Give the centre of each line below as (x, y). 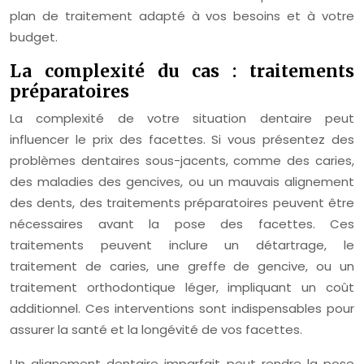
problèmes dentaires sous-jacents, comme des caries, (182, 160)
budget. (34, 37)
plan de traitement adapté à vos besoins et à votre (182, 16)
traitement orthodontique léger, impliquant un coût (182, 287)
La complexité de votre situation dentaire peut (182, 118)
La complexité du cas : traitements (182, 71)
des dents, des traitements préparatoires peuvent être (182, 203)
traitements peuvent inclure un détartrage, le (182, 245)
